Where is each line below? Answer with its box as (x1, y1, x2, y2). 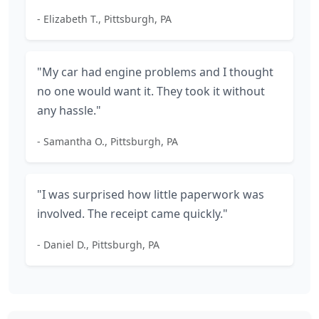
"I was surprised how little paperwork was (37, 187, 264, 202)
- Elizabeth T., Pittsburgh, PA (37, 12, 172, 26)
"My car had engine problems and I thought (37, 64, 273, 80)
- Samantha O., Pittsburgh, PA (37, 135, 178, 148)
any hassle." (37, 103, 101, 118)
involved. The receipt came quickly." (37, 206, 228, 221)
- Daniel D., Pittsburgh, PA (37, 238, 159, 251)
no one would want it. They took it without (37, 83, 265, 99)
